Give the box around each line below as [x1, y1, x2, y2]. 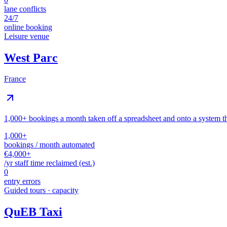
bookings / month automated [4, 140, 95, 149]
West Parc [4, 51, 58, 64]
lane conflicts [4, 4, 46, 13]
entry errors [4, 177, 41, 186]
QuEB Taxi [4, 205, 62, 219]
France [4, 74, 26, 84]
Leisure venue [4, 31, 49, 41]
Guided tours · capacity [4, 186, 79, 195]
